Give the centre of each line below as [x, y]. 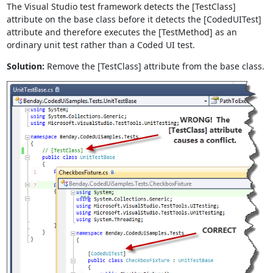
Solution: [25, 66]
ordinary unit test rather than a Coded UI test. [101, 45]
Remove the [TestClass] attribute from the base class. [154, 66]
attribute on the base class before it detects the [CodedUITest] [134, 19]
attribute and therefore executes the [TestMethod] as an [122, 32]
